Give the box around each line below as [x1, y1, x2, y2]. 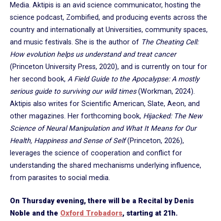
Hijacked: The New [143, 111, 202, 120]
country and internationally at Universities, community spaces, [10, 25, 208, 34]
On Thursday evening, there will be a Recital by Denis [10, 196, 194, 205]
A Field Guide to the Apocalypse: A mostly [68, 74, 199, 83]
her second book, [10, 74, 68, 83]
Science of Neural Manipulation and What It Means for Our [10, 124, 196, 133]
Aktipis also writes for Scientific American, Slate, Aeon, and [10, 99, 200, 108]
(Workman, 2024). [136, 87, 195, 96]
